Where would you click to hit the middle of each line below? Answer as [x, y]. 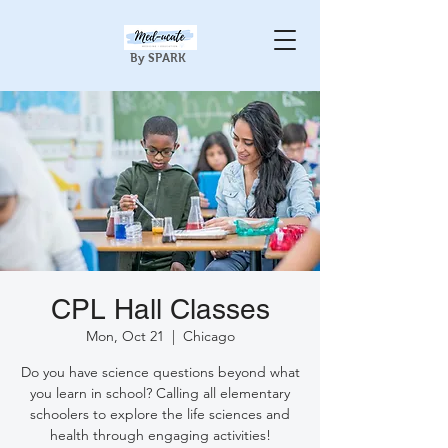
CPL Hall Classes [160, 309]
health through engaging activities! [160, 435]
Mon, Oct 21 [124, 336]
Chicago [208, 336]
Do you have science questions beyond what [160, 372]
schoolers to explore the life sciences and [160, 414]
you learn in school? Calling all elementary [160, 393]
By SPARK [159, 58]
